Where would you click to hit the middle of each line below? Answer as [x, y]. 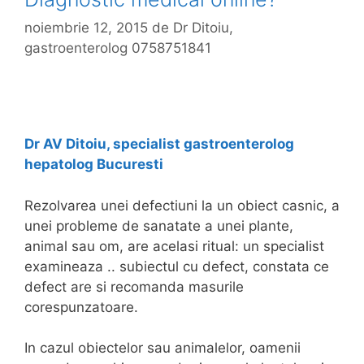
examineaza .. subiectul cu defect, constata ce [177, 266]
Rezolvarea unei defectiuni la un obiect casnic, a [182, 205]
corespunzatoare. [81, 307]
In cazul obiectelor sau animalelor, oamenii [162, 348]
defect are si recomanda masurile [134, 286]
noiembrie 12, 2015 [86, 28]
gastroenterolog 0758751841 [118, 48]
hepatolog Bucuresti [94, 165]
